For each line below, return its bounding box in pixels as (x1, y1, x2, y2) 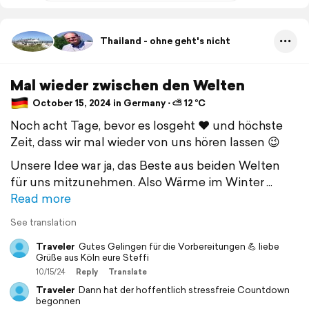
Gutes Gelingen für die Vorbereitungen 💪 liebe (79, 239, 279, 253)
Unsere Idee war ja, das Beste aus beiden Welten (10, 156, 280, 174)
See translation (10, 215, 77, 229)
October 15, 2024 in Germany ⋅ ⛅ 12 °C (30, 97, 206, 110)
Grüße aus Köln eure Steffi (36, 250, 149, 264)
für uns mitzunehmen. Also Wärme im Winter (10, 172, 264, 190)
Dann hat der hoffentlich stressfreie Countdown (79, 283, 290, 297)
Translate (108, 266, 147, 277)
